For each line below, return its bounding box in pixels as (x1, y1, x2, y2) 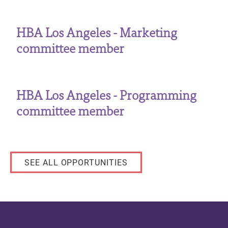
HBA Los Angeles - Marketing (16, 21, 177, 42)
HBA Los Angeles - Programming (16, 83, 196, 104)
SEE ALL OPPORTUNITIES (24, 157, 128, 168)
